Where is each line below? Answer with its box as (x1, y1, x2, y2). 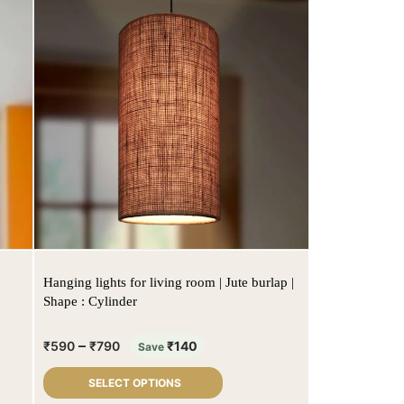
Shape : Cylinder (42, 294, 137, 309)
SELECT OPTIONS (88, 376, 182, 390)
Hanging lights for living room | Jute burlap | (42, 275, 294, 290)
